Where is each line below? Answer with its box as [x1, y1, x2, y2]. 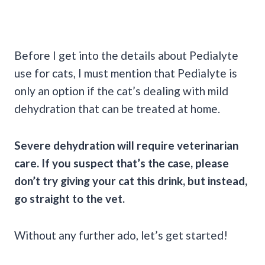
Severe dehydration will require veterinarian [14, 138, 238, 152]
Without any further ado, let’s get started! [14, 228, 228, 242]
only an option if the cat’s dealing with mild [14, 83, 228, 98]
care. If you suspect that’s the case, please [14, 156, 229, 170]
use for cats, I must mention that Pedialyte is [14, 66, 237, 80]
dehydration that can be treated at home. [14, 101, 220, 115]
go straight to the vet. [14, 191, 125, 205]
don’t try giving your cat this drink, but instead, [14, 173, 247, 188]
